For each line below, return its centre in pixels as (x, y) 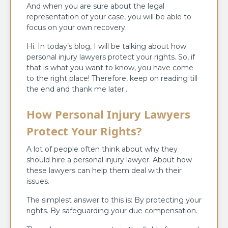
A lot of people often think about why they (102, 149)
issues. (38, 181)
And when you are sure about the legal (95, 6)
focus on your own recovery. (77, 27)
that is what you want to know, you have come (110, 67)
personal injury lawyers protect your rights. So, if (111, 57)
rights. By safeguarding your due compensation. (112, 210)
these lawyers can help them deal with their (104, 170)
